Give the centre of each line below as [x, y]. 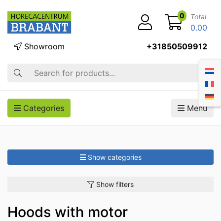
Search [20, 69]
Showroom [43, 46]
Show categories [114, 157]
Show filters [115, 184]
